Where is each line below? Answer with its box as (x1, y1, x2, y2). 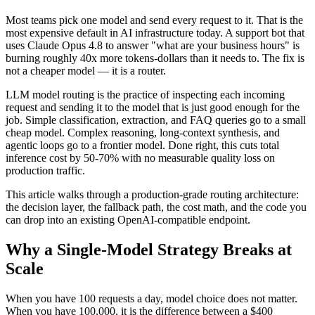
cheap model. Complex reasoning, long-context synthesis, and (6, 126, 280, 139)
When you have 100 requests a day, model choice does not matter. (6, 292, 297, 304)
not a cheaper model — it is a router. (6, 64, 166, 77)
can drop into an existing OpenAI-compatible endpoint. (6, 213, 250, 226)
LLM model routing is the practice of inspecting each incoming (6, 88, 285, 101)
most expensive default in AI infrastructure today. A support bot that (6, 26, 304, 39)
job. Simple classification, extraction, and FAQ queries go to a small (6, 113, 306, 126)
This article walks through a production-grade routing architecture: (6, 188, 299, 200)
